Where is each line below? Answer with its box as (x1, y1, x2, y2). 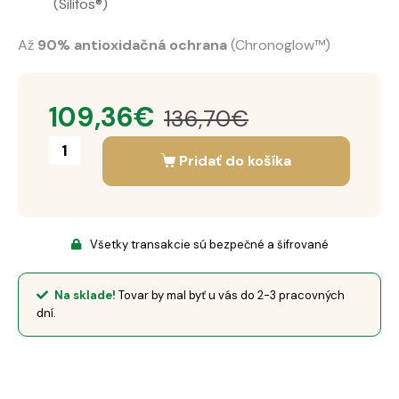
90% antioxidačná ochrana (34, 36, 231, 55)
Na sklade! (54, 288, 116, 304)
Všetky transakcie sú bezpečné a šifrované (89, 237, 329, 253)
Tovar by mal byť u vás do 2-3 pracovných (116, 288, 345, 304)
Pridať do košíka (179, 151, 292, 171)
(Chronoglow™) (231, 36, 330, 55)
